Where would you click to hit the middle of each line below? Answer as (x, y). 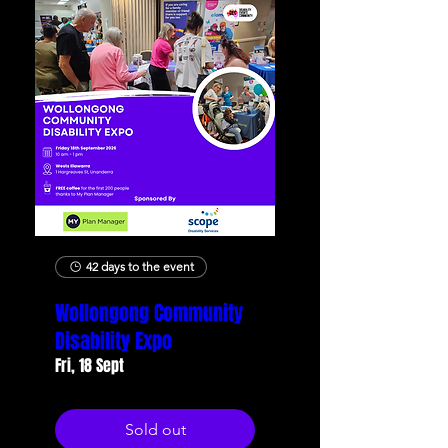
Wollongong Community (149, 313)
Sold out (155, 429)
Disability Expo (113, 341)
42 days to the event (140, 266)
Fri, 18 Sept (89, 365)
